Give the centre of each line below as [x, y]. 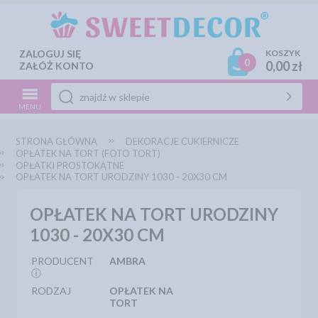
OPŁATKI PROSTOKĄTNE [70, 165]
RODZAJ [51, 291]
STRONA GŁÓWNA [57, 141]
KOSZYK [283, 53]
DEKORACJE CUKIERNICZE [183, 141]
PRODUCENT [63, 261]
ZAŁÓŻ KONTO [57, 66]
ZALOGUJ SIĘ [50, 54]
